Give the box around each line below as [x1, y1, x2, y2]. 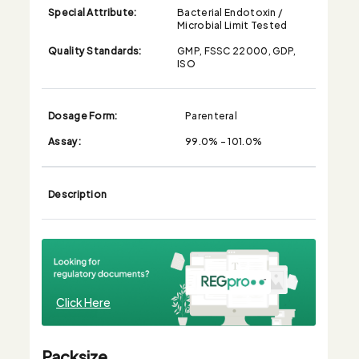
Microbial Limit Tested [177, 15, 288, 32]
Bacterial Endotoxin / [177, 2, 283, 19]
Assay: [48, 131, 81, 148]
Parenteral [185, 106, 237, 123]
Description [48, 184, 107, 201]
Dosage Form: [48, 106, 118, 123]
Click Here [56, 292, 111, 311]
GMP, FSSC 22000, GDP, [177, 41, 296, 58]
